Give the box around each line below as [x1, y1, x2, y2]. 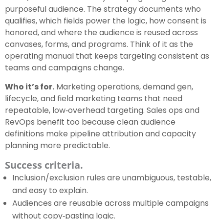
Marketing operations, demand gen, [54, 81, 193, 93]
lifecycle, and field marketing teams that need [5, 93, 182, 105]
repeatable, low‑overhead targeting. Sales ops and [5, 105, 199, 116]
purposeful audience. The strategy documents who [5, 3, 201, 15]
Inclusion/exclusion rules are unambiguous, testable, [12, 172, 211, 184]
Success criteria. [5, 158, 83, 172]
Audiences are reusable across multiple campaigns [12, 197, 209, 209]
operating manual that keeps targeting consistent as [5, 50, 209, 62]
